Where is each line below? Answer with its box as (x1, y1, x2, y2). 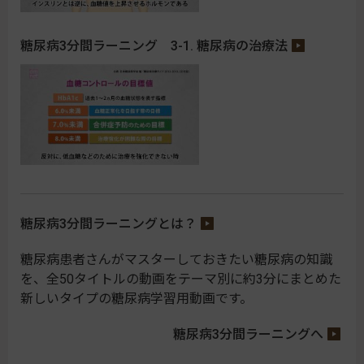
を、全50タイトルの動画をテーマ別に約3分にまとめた (20, 271, 341, 287)
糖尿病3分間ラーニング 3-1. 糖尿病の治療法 (20, 37, 288, 54)
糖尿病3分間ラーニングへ (173, 326, 323, 342)
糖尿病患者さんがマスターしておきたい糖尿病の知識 (20, 251, 332, 267)
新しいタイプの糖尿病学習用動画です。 (20, 290, 253, 306)
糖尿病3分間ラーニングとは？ (20, 215, 197, 232)
